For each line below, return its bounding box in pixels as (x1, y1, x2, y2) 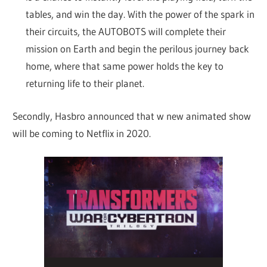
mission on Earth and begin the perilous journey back (25, 42, 249, 55)
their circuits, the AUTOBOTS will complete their (25, 25, 226, 38)
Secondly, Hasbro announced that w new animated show (13, 109, 252, 122)
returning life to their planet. (25, 77, 144, 90)
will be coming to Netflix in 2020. (13, 126, 151, 139)
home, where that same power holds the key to (25, 60, 223, 73)
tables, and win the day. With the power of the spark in (25, 8, 254, 21)
